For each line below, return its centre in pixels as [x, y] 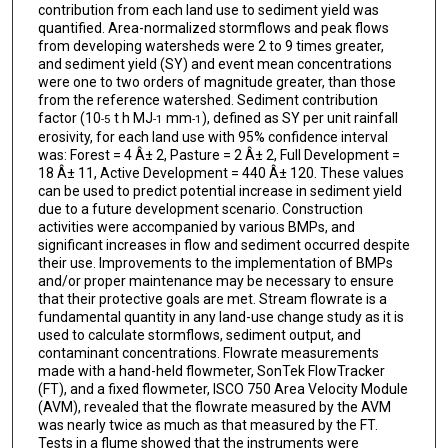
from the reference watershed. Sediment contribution [207, 99]
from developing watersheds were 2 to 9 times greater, [210, 45]
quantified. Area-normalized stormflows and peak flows [213, 27]
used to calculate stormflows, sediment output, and [199, 334]
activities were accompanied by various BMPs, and [196, 226]
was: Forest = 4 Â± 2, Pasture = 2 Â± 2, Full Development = [218, 154]
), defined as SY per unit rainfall [299, 117]
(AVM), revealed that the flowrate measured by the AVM [214, 406]
